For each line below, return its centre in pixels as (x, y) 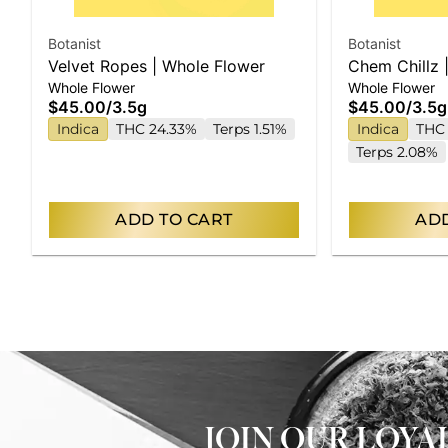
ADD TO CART (174, 219)
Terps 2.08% (397, 151)
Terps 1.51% (250, 128)
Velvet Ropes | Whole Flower (156, 65)
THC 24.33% (156, 128)
